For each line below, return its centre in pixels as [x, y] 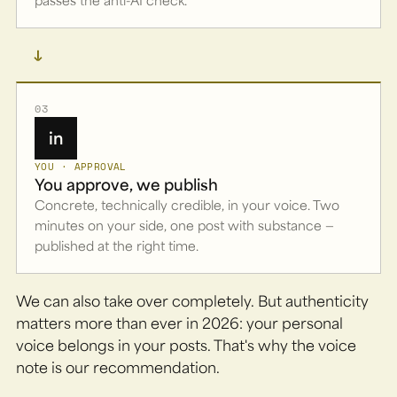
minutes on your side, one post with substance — [184, 224]
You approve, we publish [126, 183]
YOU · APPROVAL [81, 166]
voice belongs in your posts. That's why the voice [186, 345]
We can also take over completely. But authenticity [192, 300]
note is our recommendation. [118, 367]
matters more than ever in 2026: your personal [179, 323]
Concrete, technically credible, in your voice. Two [187, 204]
